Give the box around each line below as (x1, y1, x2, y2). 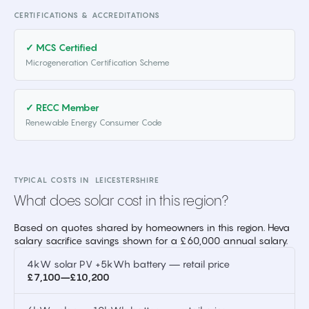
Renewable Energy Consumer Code (26, 117, 162, 128)
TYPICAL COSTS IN (14, 175, 95, 185)
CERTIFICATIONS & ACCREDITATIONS (14, 10, 161, 20)
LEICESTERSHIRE (94, 175, 160, 185)
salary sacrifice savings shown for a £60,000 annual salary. (14, 235, 288, 246)
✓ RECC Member (26, 101, 99, 113)
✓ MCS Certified (26, 41, 97, 53)
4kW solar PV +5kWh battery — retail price (27, 258, 230, 270)
